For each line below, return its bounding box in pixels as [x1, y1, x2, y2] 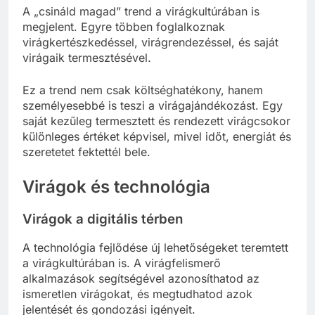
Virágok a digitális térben [22, 210, 183, 227]
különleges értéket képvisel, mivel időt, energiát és [22, 129, 291, 143]
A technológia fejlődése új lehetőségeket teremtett [22, 240, 288, 255]
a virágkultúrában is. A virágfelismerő [22, 256, 221, 271]
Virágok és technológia [22, 176, 210, 197]
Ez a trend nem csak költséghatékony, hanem [22, 82, 263, 97]
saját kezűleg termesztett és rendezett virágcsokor [22, 113, 290, 128]
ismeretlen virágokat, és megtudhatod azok [22, 287, 252, 302]
